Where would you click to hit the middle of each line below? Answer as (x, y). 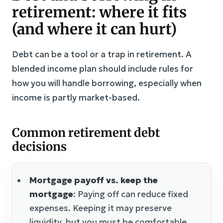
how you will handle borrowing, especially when (107, 83)
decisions (39, 146)
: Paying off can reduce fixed (131, 194)
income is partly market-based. (76, 97)
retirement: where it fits (99, 12)
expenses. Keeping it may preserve (101, 208)
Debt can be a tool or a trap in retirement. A (102, 54)
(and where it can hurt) (94, 29)
